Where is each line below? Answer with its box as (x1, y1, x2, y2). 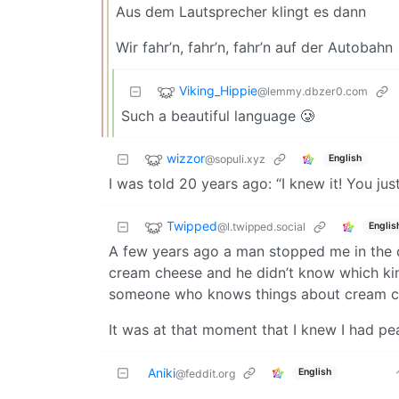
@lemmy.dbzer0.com (257, 84, 368, 98)
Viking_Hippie (179, 82, 257, 98)
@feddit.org (175, 366, 235, 380)
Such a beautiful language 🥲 (121, 106, 314, 125)
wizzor (167, 150, 205, 166)
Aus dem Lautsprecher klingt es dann (116, 2, 366, 20)
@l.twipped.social (217, 219, 305, 233)
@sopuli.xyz (205, 151, 265, 166)
